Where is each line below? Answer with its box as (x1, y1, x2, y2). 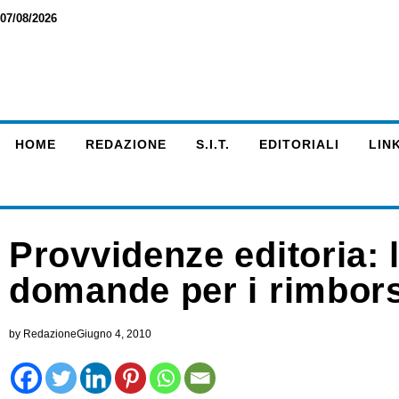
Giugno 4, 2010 (77, 328, 151, 340)
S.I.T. (195, 137, 230, 151)
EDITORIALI (258, 137, 339, 151)
